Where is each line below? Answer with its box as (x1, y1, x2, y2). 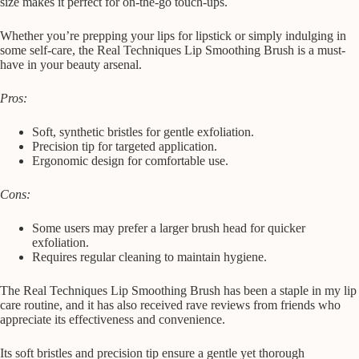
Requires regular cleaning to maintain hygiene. (32, 249, 267, 264)
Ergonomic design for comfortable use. (32, 153, 228, 167)
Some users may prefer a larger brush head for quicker (32, 220, 305, 235)
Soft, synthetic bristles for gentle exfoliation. (32, 124, 254, 139)
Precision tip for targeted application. (32, 139, 217, 153)
